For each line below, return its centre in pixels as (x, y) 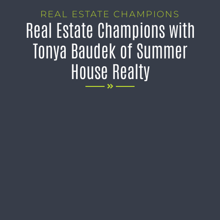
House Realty (110, 70)
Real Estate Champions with (110, 29)
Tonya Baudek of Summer (110, 50)
